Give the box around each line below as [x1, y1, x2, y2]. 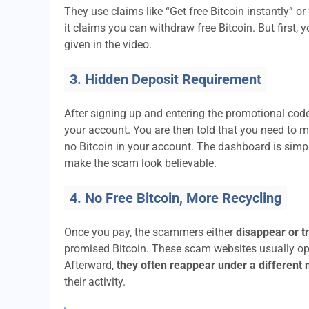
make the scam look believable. [64, 157, 217, 170]
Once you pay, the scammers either [64, 226, 236, 239]
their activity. [64, 275, 126, 288]
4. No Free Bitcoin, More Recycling [70, 190, 281, 206]
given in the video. [64, 38, 152, 51]
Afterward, [64, 259, 117, 272]
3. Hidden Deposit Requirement [70, 71, 261, 88]
